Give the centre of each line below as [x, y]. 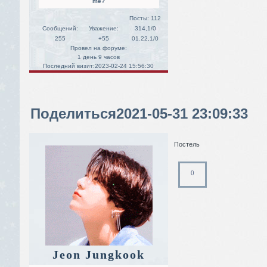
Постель [187, 144]
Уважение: [103, 28]
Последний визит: [69, 66]
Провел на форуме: [98, 48]
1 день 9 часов [98, 57]
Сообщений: [60, 28]
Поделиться [73, 113]
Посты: [139, 18]
